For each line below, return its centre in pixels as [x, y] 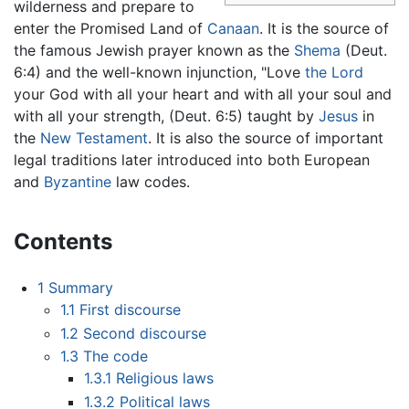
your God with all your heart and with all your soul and [203, 94]
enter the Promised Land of [110, 29]
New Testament [94, 138]
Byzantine [78, 182]
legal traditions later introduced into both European [192, 160]
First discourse [131, 309]
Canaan [233, 29]
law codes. [151, 182]
